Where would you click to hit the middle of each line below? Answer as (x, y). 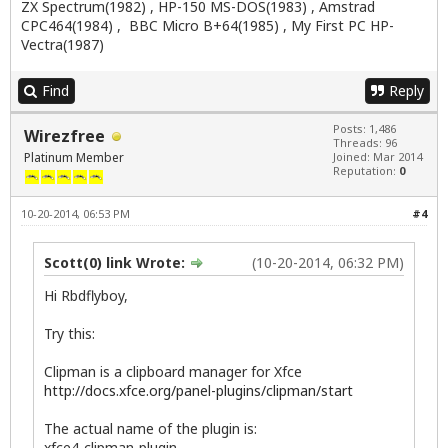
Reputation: (366, 170)
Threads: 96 (365, 142)
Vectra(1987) (62, 44)
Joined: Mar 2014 (377, 156)
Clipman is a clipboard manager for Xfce (173, 372)
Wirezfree (64, 135)
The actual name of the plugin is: (150, 429)
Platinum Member (74, 157)
